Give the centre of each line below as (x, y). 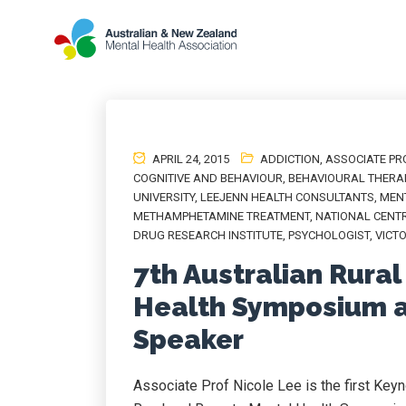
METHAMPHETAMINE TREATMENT (222, 216)
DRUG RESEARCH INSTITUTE (208, 235)
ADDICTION (290, 159)
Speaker (188, 339)
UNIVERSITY (164, 197)
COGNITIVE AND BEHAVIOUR (208, 178)
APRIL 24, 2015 (189, 159)
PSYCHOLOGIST (329, 235)
